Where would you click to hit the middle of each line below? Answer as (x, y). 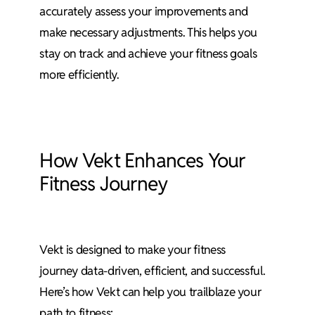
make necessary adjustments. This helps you (149, 32)
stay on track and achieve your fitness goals (148, 53)
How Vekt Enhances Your (142, 160)
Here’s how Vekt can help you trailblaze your (150, 292)
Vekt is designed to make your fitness (133, 250)
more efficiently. (79, 74)
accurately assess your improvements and (144, 11)
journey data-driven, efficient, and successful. (152, 271)
